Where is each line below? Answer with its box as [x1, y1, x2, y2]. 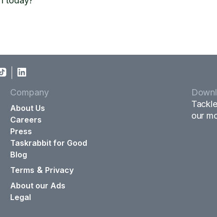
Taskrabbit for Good [10, 138, 88, 148]
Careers [10, 115, 42, 124]
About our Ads [10, 181, 66, 190]
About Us [10, 103, 46, 113]
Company [10, 87, 49, 97]
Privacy [45, 165, 74, 175]
